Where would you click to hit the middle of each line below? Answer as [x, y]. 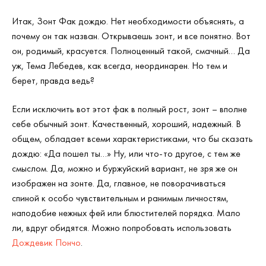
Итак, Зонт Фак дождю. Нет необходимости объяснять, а [128, 21]
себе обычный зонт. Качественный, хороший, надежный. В [126, 123]
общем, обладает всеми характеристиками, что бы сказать [132, 138]
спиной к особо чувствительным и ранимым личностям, [120, 198]
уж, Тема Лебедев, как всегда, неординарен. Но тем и [120, 65]
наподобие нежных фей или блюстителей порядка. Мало [126, 213]
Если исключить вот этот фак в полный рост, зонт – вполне [129, 109]
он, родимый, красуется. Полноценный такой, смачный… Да [131, 50]
